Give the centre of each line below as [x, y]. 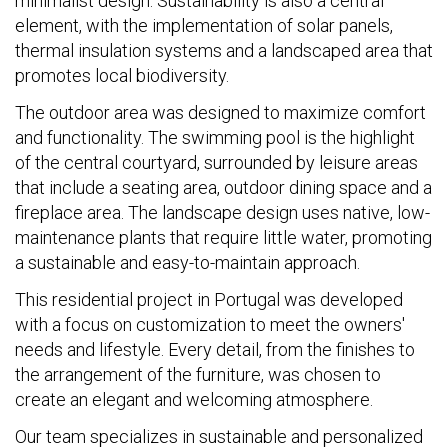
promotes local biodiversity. [122, 75]
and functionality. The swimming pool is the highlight [215, 137]
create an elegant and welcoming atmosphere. [194, 399]
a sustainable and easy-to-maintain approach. [187, 262]
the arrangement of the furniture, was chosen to [198, 374]
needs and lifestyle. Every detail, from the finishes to [215, 349]
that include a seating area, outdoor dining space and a [223, 187]
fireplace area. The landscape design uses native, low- [222, 212]
